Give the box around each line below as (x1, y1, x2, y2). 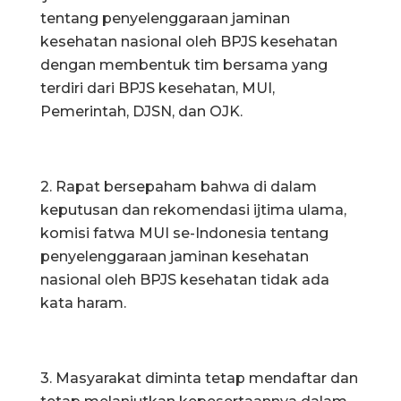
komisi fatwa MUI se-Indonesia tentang (40, 224, 328, 242)
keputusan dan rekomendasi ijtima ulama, (40, 200, 346, 218)
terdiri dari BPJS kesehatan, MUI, (40, 79, 275, 97)
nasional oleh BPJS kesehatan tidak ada (40, 270, 329, 288)
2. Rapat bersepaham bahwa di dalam (40, 177, 317, 195)
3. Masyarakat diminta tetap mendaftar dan (40, 369, 358, 387)
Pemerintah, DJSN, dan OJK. (40, 102, 243, 120)
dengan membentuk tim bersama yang (40, 55, 328, 73)
